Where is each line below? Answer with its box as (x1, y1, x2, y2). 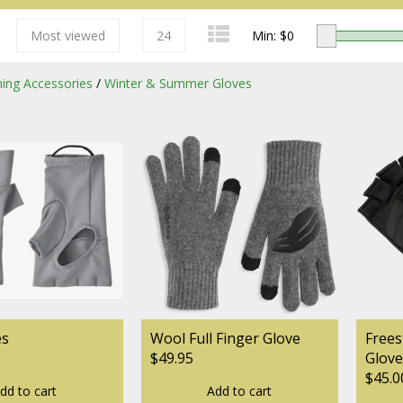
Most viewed (31, 27, 105, 44)
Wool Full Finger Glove (149, 327, 300, 348)
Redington (112, 258, 183, 278)
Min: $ (252, 27, 287, 44)
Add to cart (207, 381, 272, 399)
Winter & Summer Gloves (104, 75, 252, 92)
